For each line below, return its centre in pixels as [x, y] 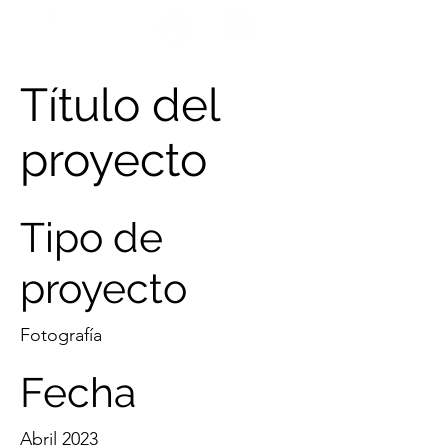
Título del [120, 105]
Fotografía [61, 335]
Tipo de [91, 237]
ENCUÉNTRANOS [64, 37]
